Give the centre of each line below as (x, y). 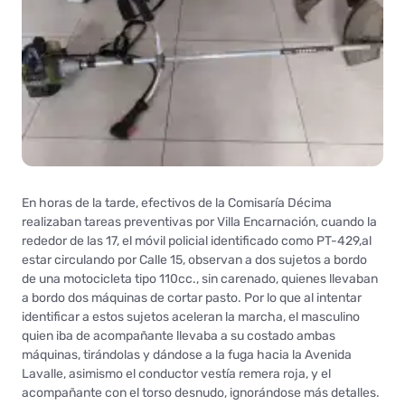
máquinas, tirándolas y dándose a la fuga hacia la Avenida (187, 354)
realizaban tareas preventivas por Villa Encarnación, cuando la (199, 221)
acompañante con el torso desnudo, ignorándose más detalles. (201, 392)
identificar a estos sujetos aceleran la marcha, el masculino (191, 316)
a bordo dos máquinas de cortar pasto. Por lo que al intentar (192, 297)
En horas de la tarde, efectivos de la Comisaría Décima (177, 202)
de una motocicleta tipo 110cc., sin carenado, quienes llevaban (200, 278)
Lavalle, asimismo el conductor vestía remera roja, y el (176, 373)
